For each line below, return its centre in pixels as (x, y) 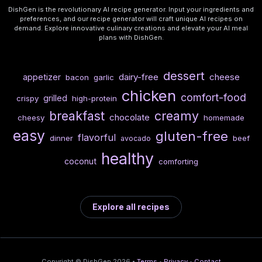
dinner (61, 138)
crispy (27, 99)
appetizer (42, 77)
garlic (104, 77)
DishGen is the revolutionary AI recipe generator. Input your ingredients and (131, 9)
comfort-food (213, 98)
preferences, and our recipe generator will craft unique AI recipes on (131, 19)
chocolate (130, 118)
